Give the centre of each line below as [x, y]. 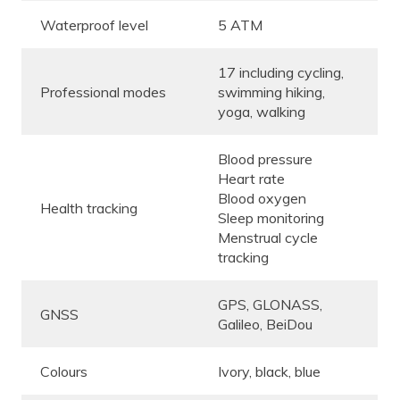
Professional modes [103, 92]
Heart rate [251, 179]
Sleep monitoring [271, 218]
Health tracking [89, 208]
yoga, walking [262, 112]
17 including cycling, [281, 73]
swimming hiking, [271, 92]
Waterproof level [94, 25]
